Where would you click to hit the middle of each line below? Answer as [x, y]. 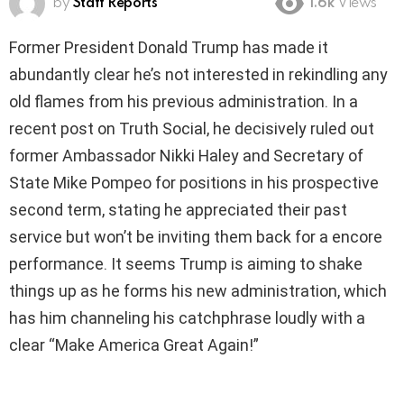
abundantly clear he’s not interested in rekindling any [198, 74]
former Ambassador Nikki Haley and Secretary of [186, 155]
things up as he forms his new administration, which [198, 290]
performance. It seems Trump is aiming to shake [186, 263]
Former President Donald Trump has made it [169, 47]
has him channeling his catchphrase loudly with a [187, 317]
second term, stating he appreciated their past [178, 209]
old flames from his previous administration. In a [184, 101]
